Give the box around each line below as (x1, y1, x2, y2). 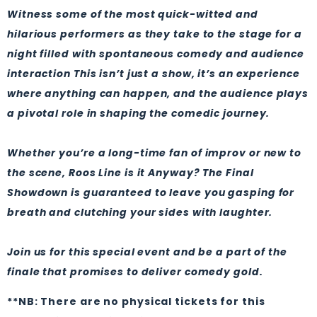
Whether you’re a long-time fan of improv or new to (7, 146, 301, 160)
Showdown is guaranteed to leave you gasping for (7, 185, 295, 200)
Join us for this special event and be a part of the (7, 245, 287, 259)
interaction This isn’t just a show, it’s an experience (7, 67, 300, 81)
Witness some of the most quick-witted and (7, 7, 258, 21)
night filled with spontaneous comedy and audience (7, 47, 305, 61)
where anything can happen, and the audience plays (7, 86, 309, 100)
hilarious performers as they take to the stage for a (7, 27, 302, 41)
